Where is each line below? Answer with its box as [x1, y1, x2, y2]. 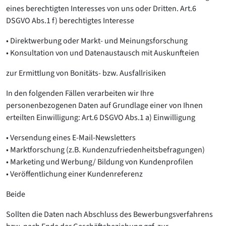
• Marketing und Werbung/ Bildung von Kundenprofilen [6, 156, 193, 167]
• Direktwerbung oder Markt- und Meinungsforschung [6, 35, 188, 46]
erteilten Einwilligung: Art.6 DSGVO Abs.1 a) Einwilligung [6, 112, 195, 123]
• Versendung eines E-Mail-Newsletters [6, 132, 136, 143]
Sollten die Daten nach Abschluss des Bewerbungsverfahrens [6, 209, 213, 220]
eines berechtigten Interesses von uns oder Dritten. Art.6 [6, 3, 196, 14]
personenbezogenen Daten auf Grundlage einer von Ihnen [6, 100, 203, 111]
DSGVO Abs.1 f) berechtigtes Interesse [6, 15, 134, 26]
